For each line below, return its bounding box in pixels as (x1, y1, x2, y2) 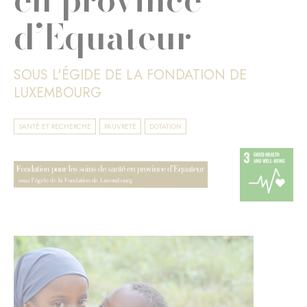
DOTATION (149, 121, 182, 132)
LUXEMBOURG (14, 83, 101, 103)
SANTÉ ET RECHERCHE (19, 121, 91, 132)
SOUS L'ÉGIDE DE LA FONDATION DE (14, 65, 247, 85)
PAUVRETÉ (104, 121, 136, 132)
